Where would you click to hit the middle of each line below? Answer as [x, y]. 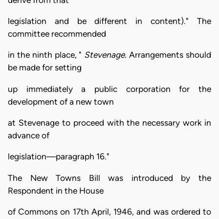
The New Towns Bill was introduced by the [109, 178]
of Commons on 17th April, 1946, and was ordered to [109, 211]
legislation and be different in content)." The [109, 21]
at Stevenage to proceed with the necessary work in [109, 122]
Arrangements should [170, 55]
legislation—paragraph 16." [59, 157]
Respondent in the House [56, 190]
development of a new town [61, 101]
